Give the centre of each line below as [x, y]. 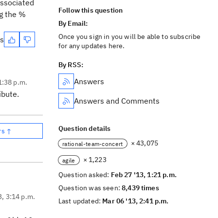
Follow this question [91, 10]
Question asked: [85, 175]
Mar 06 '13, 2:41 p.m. [136, 201]
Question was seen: [90, 188]
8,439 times [140, 188]
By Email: [74, 23]
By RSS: [71, 65]
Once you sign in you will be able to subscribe [130, 36]
